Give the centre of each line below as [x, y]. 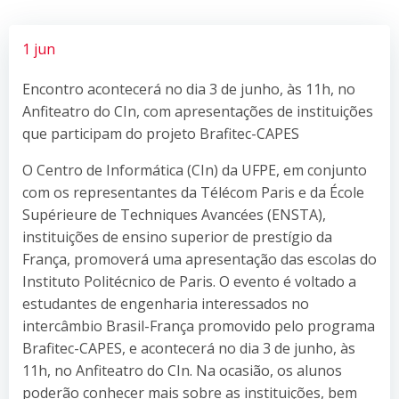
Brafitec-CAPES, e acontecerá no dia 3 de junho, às [189, 348]
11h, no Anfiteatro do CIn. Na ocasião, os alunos [182, 370]
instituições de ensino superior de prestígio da [177, 236]
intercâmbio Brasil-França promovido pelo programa [199, 326]
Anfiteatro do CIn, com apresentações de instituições [198, 111]
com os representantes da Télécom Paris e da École [195, 192]
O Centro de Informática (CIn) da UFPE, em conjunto [195, 170]
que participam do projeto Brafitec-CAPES [161, 133]
